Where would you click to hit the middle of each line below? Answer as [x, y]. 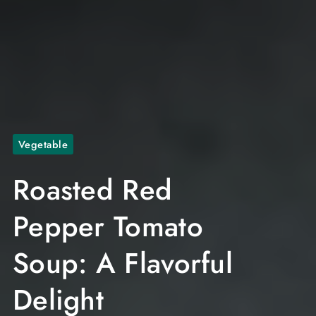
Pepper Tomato [108, 227]
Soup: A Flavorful [123, 263]
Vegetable [43, 145]
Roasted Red [92, 190]
